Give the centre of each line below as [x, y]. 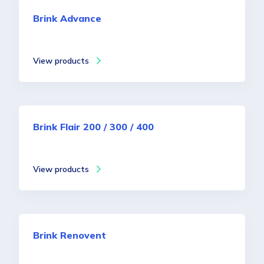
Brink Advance [67, 18]
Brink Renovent [70, 235]
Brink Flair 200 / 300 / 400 [93, 127]
